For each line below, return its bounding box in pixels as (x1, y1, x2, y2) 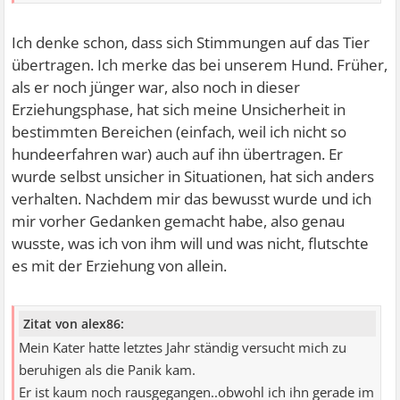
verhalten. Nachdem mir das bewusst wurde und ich (12, 187, 372, 209)
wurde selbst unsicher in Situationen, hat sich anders (12, 165, 375, 187)
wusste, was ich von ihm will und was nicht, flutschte (12, 232, 370, 254)
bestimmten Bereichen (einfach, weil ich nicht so (12, 121, 347, 142)
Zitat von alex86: (23, 315, 125, 333)
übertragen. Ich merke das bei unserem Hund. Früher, (12, 54, 388, 75)
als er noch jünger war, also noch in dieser (12, 76, 301, 97)
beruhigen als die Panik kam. (19, 361, 196, 380)
